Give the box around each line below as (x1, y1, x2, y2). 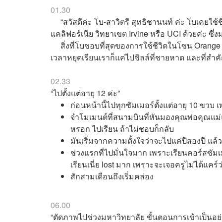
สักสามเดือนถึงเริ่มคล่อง (70, 170, 154, 182)
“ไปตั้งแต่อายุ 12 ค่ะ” (51, 87, 120, 99)
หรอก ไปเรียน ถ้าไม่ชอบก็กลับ (70, 123, 174, 135)
